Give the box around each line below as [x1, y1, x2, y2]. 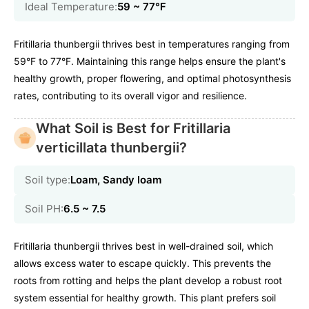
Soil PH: [25, 201, 63, 215]
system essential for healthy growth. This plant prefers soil [14, 291, 276, 303]
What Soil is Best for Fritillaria [36, 119, 230, 137]
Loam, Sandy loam [70, 172, 161, 186]
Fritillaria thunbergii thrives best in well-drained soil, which [14, 239, 273, 252]
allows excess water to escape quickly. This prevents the [14, 257, 271, 269]
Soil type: [25, 172, 70, 186]
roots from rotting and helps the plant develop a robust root [14, 274, 282, 286]
